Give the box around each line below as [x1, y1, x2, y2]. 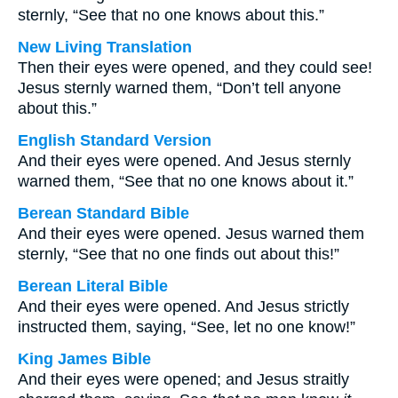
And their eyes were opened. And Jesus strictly [18, 298, 349, 315]
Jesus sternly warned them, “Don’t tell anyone [18, 79, 341, 97]
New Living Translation [18, 38, 192, 56]
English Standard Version [18, 131, 211, 149]
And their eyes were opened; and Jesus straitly [18, 370, 349, 388]
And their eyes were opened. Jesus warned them [18, 225, 364, 243]
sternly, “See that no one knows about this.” [18, 6, 324, 24]
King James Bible [18, 350, 151, 368]
